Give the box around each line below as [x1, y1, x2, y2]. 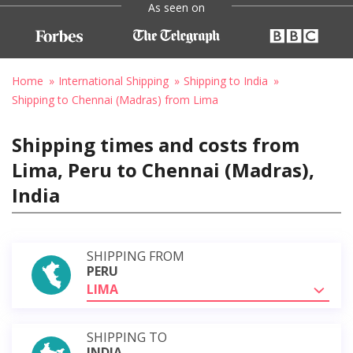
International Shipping [58, 72, 169, 88]
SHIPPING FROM [87, 247, 184, 265]
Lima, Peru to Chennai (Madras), [12, 156, 314, 183]
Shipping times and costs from [12, 131, 299, 158]
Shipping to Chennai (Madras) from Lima [12, 91, 218, 107]
